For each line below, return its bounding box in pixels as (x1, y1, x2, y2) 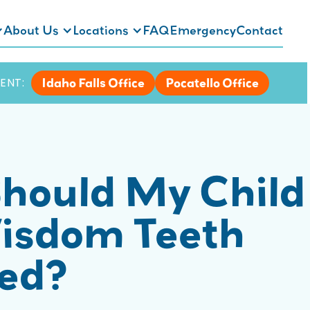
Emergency (170, 22, 236, 39)
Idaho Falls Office (42, 74, 145, 91)
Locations (73, 22, 129, 39)
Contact (236, 22, 283, 39)
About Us (3, 22, 59, 39)
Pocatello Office (165, 74, 259, 91)
